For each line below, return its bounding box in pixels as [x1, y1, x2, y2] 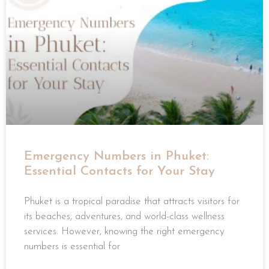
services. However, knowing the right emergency [24, 226, 225, 237]
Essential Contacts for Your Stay [24, 165, 215, 178]
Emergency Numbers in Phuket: [24, 150, 209, 163]
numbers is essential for [24, 241, 120, 252]
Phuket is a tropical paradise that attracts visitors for [24, 196, 240, 207]
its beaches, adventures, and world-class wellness [24, 211, 225, 222]
